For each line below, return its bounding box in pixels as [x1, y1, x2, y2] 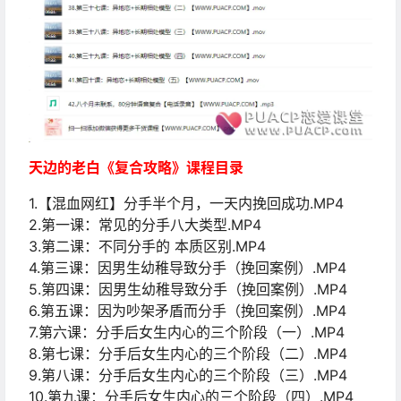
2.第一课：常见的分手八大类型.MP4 [29, 216, 261, 235]
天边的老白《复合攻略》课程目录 [29, 158, 243, 177]
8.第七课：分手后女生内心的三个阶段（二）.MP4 [29, 345, 347, 363]
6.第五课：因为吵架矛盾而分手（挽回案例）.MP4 [29, 302, 346, 320]
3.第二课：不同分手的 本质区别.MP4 [29, 237, 266, 256]
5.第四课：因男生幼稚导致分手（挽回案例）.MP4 [29, 280, 347, 299]
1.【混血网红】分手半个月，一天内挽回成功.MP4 [29, 194, 344, 213]
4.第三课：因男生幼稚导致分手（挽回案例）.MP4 [29, 259, 346, 277]
